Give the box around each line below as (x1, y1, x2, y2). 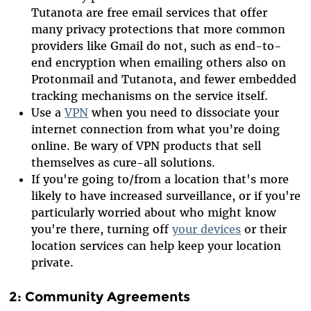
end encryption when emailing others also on (31, 55, 287, 69)
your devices (172, 221, 242, 236)
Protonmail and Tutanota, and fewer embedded (31, 72, 297, 86)
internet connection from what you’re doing (31, 121, 280, 136)
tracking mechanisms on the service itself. (31, 88, 269, 103)
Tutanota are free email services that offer (31, 5, 268, 19)
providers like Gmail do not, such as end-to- (31, 38, 282, 53)
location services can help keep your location (31, 238, 282, 253)
